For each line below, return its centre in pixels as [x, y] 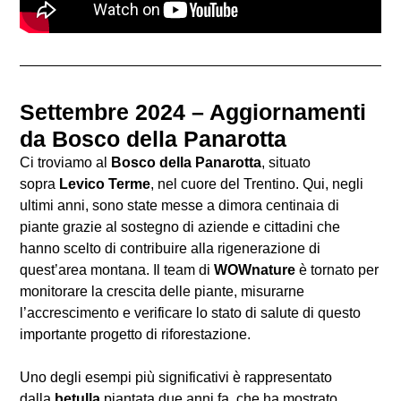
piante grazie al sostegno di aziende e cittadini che [180, 227]
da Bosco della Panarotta [153, 139]
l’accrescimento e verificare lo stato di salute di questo [190, 313]
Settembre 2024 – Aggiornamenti [193, 112]
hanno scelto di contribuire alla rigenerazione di [170, 249]
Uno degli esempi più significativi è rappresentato [176, 378]
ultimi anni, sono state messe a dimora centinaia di [179, 206]
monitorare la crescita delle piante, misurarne [162, 292]
